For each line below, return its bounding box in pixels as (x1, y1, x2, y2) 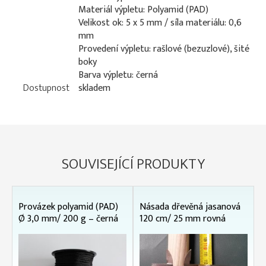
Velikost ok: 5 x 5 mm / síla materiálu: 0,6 (78, 15, 242, 31)
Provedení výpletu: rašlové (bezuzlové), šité (78, 41, 249, 57)
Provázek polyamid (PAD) (18, 199, 118, 215)
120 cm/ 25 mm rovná (140, 211, 226, 227)
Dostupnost (23, 80, 69, 96)
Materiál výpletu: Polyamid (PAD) (78, 2, 208, 18)
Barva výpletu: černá (78, 67, 158, 83)
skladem (78, 80, 110, 96)
